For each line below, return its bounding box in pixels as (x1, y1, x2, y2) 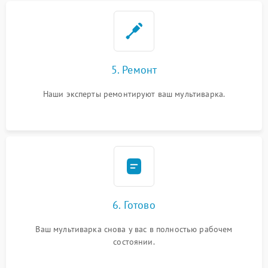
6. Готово (112, 198, 156, 212)
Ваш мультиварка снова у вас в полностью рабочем (35, 224, 233, 234)
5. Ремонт (111, 63, 157, 77)
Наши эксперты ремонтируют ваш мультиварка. (42, 89, 226, 99)
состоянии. (113, 236, 155, 247)
